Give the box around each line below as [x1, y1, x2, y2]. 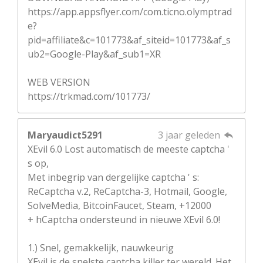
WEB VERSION [28, 75, 90, 89]
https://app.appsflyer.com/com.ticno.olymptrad [28, 5, 232, 18]
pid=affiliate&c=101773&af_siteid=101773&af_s [28, 33, 231, 46]
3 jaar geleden [157, 128, 222, 141]
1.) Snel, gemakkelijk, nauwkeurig [28, 241, 174, 254]
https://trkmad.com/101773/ [28, 89, 150, 103]
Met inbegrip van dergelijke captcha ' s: [28, 170, 199, 184]
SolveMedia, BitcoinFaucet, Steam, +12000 [28, 198, 211, 212]
